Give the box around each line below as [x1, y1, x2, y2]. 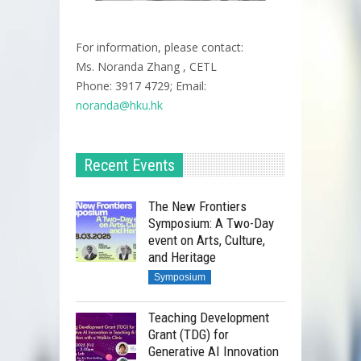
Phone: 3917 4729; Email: [76, 78, 206, 94]
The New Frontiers [148, 198, 247, 215]
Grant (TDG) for [148, 326, 229, 343]
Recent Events [84, 156, 175, 176]
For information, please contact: [76, 39, 243, 56]
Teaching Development [148, 309, 269, 326]
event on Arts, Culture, [148, 232, 265, 249]
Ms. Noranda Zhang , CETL [76, 59, 217, 75]
